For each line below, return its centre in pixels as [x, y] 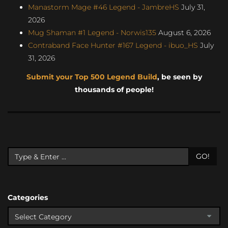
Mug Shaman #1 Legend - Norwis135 [92, 32]
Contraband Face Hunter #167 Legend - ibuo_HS [113, 45]
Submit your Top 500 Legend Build [92, 77]
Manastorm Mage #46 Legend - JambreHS [104, 7]
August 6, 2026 [183, 32]
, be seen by [179, 77]
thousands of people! [114, 90]
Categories [28, 198]
